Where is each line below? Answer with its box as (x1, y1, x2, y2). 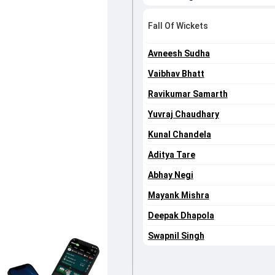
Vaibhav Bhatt (147, 69, 204, 79)
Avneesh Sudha (147, 48, 210, 59)
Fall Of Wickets (147, 21, 208, 31)
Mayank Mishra (147, 190, 209, 201)
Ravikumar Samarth (147, 89, 228, 99)
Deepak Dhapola (147, 211, 214, 221)
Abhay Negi (147, 170, 193, 180)
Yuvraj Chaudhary (147, 109, 219, 120)
